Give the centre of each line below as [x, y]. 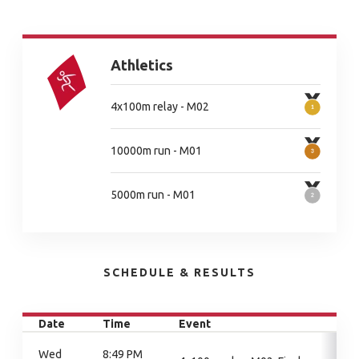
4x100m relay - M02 [160, 106]
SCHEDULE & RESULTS [179, 272]
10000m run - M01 [156, 150]
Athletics [142, 65]
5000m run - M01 [153, 194]
